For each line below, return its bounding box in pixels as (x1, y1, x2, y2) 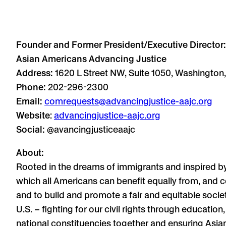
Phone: (16, 82, 46, 93)
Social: (16, 124, 45, 135)
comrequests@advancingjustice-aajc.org (44, 96, 212, 107)
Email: (16, 96, 44, 107)
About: (16, 147, 44, 158)
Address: (16, 68, 53, 79)
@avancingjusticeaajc (45, 124, 135, 135)
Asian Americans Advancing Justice (16, 53, 166, 65)
